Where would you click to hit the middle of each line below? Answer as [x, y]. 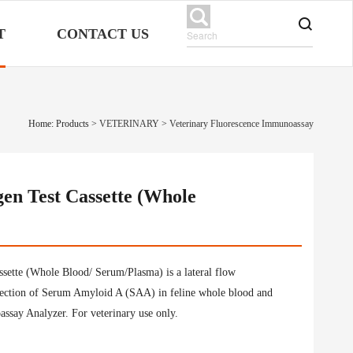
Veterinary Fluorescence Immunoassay [242, 124]
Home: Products [60, 124]
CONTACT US [103, 34]
